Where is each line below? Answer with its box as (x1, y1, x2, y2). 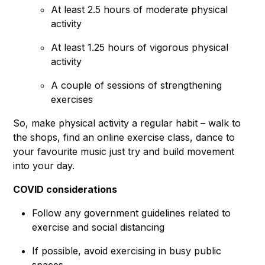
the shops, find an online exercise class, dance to (13, 131, 235, 143)
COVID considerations (13, 183, 117, 195)
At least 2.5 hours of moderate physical (51, 3, 228, 15)
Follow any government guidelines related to (32, 206, 231, 219)
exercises (51, 93, 93, 105)
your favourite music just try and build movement (13, 145, 234, 157)
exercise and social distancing (32, 221, 164, 233)
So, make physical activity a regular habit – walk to (13, 117, 241, 129)
